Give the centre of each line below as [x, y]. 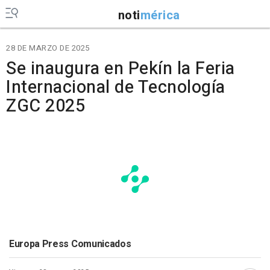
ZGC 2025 [46, 106]
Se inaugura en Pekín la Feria [121, 69]
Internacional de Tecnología [116, 87]
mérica [160, 15]
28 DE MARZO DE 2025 [48, 48]
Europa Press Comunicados [70, 244]
